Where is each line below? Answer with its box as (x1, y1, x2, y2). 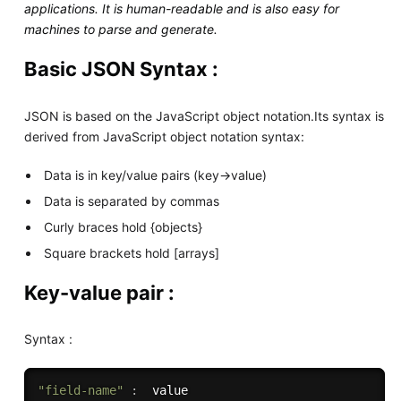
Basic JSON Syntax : (23, 57, 218, 81)
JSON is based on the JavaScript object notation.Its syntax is (23, 107, 384, 124)
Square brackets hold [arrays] (44, 244, 220, 260)
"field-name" (37, 382, 124, 397)
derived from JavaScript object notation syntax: (23, 128, 304, 144)
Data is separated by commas (44, 192, 220, 209)
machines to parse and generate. (23, 21, 218, 38)
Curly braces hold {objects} (44, 218, 203, 235)
